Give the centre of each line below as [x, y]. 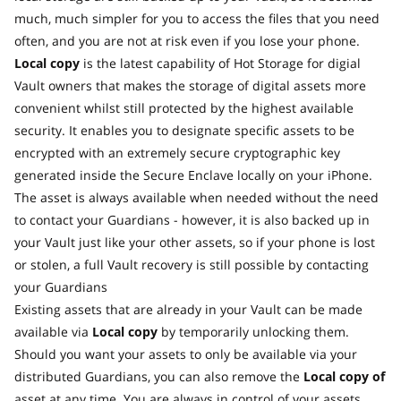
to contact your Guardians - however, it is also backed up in [192, 220]
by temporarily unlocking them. [253, 332]
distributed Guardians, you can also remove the [159, 377]
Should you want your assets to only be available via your [186, 354]
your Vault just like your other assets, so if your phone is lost [195, 243]
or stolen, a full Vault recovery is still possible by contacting [192, 265]
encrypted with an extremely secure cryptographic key [177, 153]
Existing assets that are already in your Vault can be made [188, 310]
